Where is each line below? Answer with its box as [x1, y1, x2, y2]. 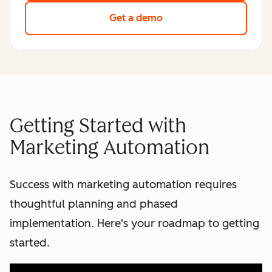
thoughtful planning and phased [10, 197, 178, 211]
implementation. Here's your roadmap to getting [10, 216, 259, 230]
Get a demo [109, 12, 163, 24]
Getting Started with [10, 114, 186, 138]
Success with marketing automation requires [10, 177, 237, 191]
